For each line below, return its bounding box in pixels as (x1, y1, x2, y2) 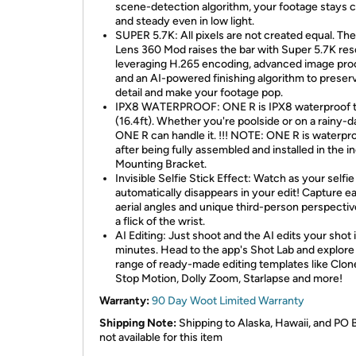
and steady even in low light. (115, 14, 254, 28)
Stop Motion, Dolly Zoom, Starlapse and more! (115, 272, 342, 285)
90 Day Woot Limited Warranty (152, 294, 304, 308)
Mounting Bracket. (115, 157, 207, 171)
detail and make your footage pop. (115, 86, 283, 99)
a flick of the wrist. (115, 215, 205, 228)
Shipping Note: (99, 316, 176, 330)
